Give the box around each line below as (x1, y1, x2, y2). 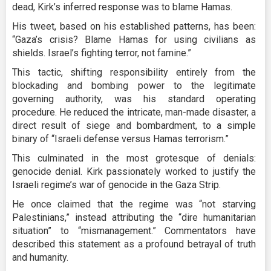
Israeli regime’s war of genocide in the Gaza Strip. (12, 178, 221, 191)
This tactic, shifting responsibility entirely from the (12, 66, 256, 78)
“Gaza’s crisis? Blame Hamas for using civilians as (12, 33, 256, 45)
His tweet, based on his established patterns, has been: (12, 20, 256, 32)
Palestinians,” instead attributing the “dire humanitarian (12, 211, 256, 223)
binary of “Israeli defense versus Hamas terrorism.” (12, 132, 229, 145)
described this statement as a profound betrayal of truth (12, 238, 256, 250)
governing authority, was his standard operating (12, 93, 256, 105)
